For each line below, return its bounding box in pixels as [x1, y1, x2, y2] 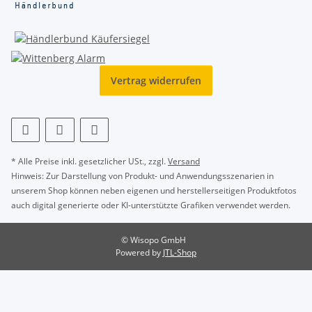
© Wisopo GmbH [120, 233, 186, 246]
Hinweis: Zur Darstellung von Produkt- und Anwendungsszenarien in [11, 169, 274, 182]
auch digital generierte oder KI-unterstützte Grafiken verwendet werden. [11, 198, 290, 211]
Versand [168, 155, 200, 167]
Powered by [116, 246, 163, 258]
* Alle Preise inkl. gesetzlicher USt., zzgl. [11, 155, 168, 167]
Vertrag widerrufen [111, 73, 201, 87]
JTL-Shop [163, 246, 196, 258]
